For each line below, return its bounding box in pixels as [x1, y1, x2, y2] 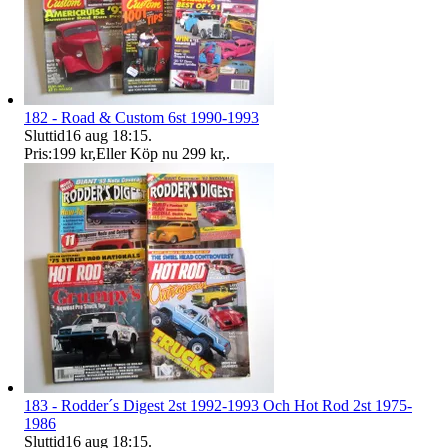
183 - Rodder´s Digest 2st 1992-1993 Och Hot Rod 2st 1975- [24, 397, 412, 415]
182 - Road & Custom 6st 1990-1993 [24, 109, 259, 127]
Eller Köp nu [96, 145, 178, 163]
